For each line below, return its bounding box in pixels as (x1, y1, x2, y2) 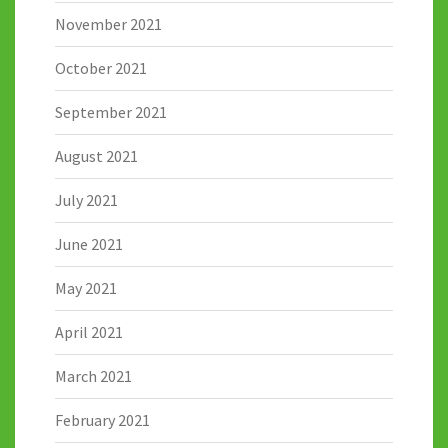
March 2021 (55, 366, 132, 387)
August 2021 (55, 146, 138, 167)
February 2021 (55, 410, 150, 431)
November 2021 (55, 14, 162, 35)
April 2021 (55, 322, 123, 343)
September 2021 (55, 102, 167, 123)
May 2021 (55, 278, 117, 299)
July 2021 (55, 190, 118, 211)
